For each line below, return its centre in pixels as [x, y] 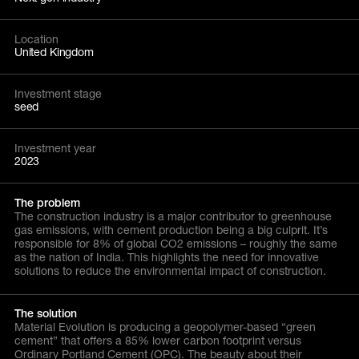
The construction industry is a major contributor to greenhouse [173, 218]
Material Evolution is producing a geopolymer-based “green [165, 329]
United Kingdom [54, 54]
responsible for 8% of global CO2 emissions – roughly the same [175, 245]
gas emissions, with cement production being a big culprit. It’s [171, 231]
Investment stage [58, 96]
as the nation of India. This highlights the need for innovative [166, 258]
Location [36, 41]
